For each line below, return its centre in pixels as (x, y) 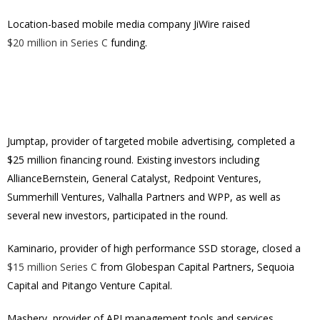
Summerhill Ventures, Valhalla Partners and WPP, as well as (144, 197)
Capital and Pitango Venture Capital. (90, 285)
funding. (127, 42)
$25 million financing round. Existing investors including (133, 160)
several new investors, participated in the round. (117, 215)
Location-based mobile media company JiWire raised (129, 24)
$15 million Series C (52, 267)
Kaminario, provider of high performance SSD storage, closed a (154, 248)
